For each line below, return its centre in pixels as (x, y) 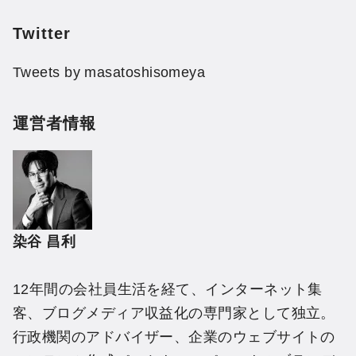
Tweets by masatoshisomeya (109, 73)
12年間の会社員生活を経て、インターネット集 (168, 289)
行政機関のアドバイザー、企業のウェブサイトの (174, 337)
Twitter (42, 34)
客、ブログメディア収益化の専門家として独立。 (174, 313)
